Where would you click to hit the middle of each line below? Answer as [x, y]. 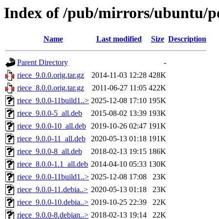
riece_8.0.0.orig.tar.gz [51, 88]
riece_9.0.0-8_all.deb [50, 152]
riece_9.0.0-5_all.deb [50, 113]
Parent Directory [43, 63]
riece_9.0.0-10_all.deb [52, 126]
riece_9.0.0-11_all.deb [51, 139]
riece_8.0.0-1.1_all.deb [53, 164]
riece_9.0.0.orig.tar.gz [51, 75]
